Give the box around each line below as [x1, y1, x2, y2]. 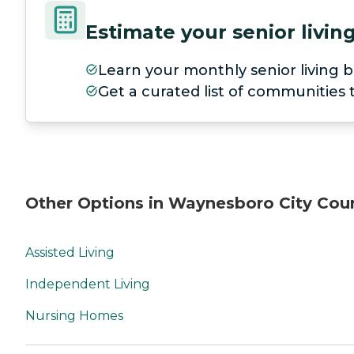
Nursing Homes [25, 307, 123, 323]
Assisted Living [25, 244, 115, 260]
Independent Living [25, 276, 150, 292]
